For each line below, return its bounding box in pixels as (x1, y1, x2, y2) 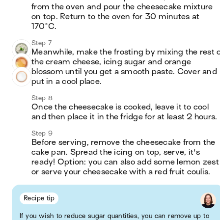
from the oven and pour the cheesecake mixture (31, 2, 213, 11)
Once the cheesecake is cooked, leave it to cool (31, 103, 209, 111)
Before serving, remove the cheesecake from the (31, 138, 216, 147)
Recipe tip (24, 194, 55, 202)
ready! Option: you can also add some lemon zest (31, 158, 219, 166)
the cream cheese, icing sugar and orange (31, 57, 191, 66)
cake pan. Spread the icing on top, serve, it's (31, 148, 200, 157)
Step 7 (31, 39, 53, 47)
